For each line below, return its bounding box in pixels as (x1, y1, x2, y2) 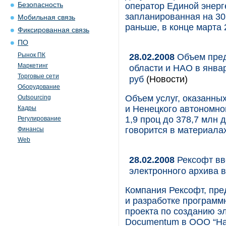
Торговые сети (18, 73, 59, 80)
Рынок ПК (18, 51, 45, 59)
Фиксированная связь (18, 26, 89, 34)
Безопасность (18, 1, 63, 9)
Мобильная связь (18, 14, 75, 21)
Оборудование (18, 83, 60, 90)
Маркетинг (18, 62, 48, 69)
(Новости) (144, 74, 188, 84)
